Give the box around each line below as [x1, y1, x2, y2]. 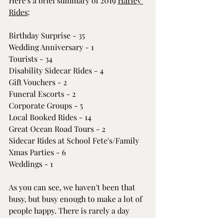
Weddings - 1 [9, 158, 53, 169]
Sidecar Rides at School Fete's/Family [9, 135, 141, 145]
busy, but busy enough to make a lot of [9, 193, 144, 204]
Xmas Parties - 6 [9, 146, 66, 157]
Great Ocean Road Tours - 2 [9, 123, 106, 134]
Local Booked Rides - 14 [9, 111, 91, 122]
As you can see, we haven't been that [9, 182, 137, 192]
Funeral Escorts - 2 [9, 88, 76, 99]
